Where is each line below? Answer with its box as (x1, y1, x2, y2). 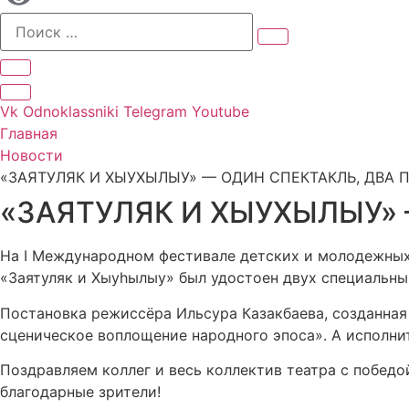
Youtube (192, 102, 249, 121)
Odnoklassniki (23, 102, 119, 121)
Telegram (123, 102, 187, 121)
